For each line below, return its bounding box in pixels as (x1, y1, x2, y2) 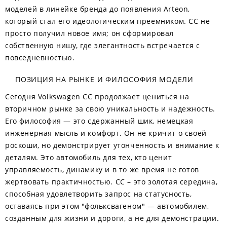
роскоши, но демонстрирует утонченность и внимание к (5, 140, 219, 150)
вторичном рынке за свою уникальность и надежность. (5, 104, 216, 113)
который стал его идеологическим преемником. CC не (5, 16, 210, 26)
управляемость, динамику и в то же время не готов (5, 165, 199, 174)
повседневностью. (5, 53, 75, 62)
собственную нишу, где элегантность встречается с (5, 41, 200, 50)
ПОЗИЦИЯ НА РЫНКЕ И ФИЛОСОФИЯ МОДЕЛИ (15, 74, 194, 84)
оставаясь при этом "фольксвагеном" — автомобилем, (5, 201, 209, 211)
